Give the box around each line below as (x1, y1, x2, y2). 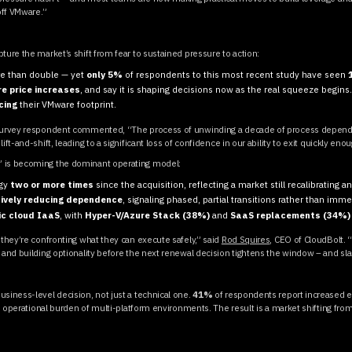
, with (60, 208, 86, 221)
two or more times (10, 178, 94, 190)
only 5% (86, 68, 126, 80)
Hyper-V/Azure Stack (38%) (85, 208, 211, 221)
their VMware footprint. (17, 98, 117, 111)
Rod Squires (221, 233, 270, 245)
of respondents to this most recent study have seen (125, 68, 349, 80)
